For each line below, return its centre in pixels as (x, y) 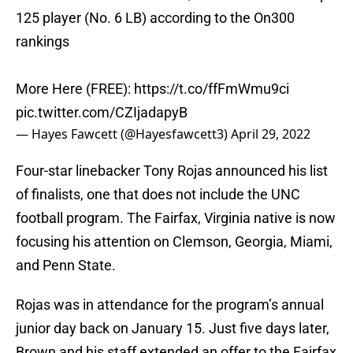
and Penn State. (66, 266)
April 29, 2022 (271, 134)
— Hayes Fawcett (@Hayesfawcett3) (123, 134)
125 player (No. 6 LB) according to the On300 (155, 18)
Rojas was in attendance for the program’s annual (170, 305)
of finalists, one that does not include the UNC (158, 195)
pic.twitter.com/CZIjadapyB (102, 113)
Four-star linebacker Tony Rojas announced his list (172, 171)
